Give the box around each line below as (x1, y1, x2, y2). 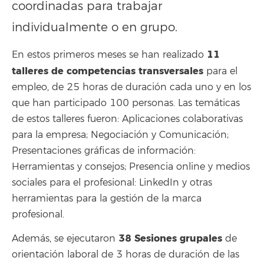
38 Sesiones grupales (118, 232, 222, 245)
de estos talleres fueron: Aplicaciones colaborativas (12, 113, 243, 125)
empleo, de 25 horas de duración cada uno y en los (12, 81, 251, 93)
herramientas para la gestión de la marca (12, 192, 202, 204)
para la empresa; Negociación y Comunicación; (12, 128, 229, 141)
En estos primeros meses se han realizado (12, 48, 207, 61)
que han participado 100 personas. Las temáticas (12, 97, 240, 109)
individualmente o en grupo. (12, 20, 177, 35)
